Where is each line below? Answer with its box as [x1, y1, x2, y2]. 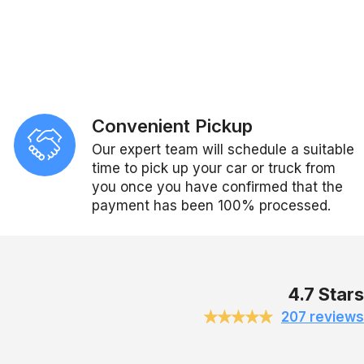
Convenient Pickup [92, 115, 253, 136]
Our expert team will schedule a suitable [92, 141, 355, 158]
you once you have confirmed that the [92, 178, 344, 195]
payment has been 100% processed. [92, 197, 331, 214]
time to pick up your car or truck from [92, 159, 336, 176]
